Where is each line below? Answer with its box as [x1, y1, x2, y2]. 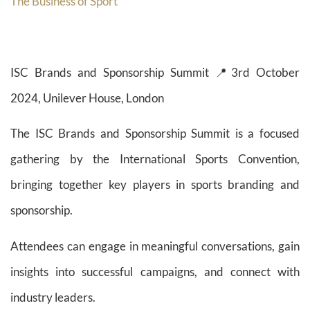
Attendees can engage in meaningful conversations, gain [10, 238, 300, 253]
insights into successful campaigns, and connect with [10, 264, 300, 279]
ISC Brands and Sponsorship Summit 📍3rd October [10, 64, 300, 80]
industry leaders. [10, 289, 95, 304]
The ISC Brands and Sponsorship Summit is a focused [10, 126, 300, 141]
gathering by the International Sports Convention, [10, 152, 300, 167]
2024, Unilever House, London [10, 90, 164, 105]
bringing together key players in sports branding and [10, 177, 300, 192]
